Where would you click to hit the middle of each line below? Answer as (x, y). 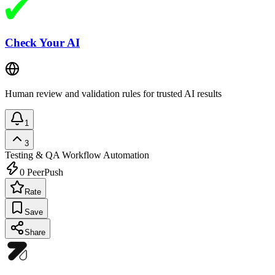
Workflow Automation (104, 155)
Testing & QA (32, 155)
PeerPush (44, 172)
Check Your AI (42, 42)
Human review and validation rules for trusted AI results (113, 93)
